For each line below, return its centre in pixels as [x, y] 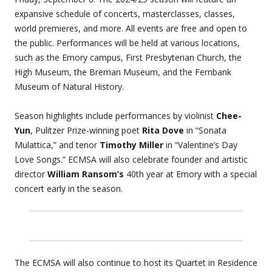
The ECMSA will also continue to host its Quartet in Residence [136, 263]
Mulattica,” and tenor [57, 145]
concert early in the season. [69, 189]
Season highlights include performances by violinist [115, 116]
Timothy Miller [131, 145]
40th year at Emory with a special [192, 174]
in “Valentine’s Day [200, 145]
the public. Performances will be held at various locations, [127, 43]
